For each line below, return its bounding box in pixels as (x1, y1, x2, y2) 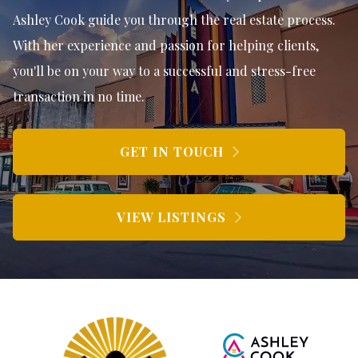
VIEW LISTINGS (117, 209, 226, 226)
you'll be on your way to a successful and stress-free (13, 62, 316, 80)
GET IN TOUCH (119, 143, 224, 161)
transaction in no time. (13, 88, 145, 105)
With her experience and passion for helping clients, (13, 37, 319, 54)
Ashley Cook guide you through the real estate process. (13, 11, 336, 29)
